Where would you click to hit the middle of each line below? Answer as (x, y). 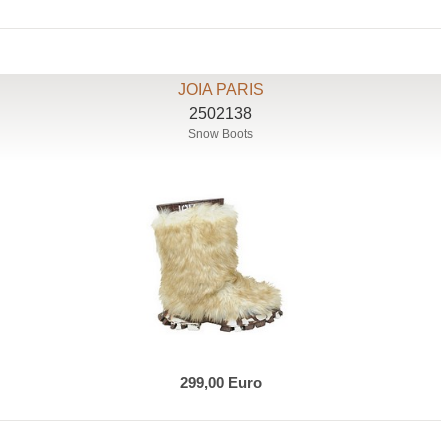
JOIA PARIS (220, 90)
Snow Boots (221, 134)
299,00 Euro (220, 382)
